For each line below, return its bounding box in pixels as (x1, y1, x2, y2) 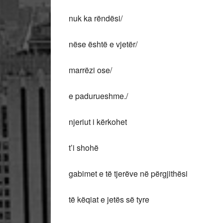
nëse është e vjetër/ (69, 38, 137, 50)
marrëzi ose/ (69, 64, 112, 76)
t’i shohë (69, 142, 99, 153)
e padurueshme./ (69, 90, 128, 102)
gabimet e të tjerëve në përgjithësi (69, 168, 188, 179)
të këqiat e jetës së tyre (69, 194, 149, 205)
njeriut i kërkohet (69, 116, 127, 127)
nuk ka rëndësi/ (69, 12, 122, 24)
